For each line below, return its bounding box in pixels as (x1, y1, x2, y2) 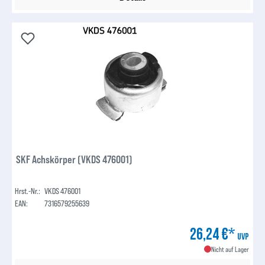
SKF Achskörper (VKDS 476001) (16, 153, 133, 166)
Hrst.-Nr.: (15, 186, 41, 196)
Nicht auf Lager (211, 245, 249, 254)
